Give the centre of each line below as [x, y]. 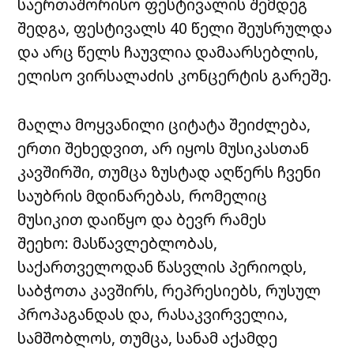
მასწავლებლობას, [145, 243]
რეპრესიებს [210, 291]
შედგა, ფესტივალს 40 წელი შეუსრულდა [175, 28]
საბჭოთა [52, 291]
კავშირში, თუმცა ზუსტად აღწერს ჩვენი [169, 172]
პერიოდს [266, 267]
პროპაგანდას [71, 314]
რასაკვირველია [221, 314]
